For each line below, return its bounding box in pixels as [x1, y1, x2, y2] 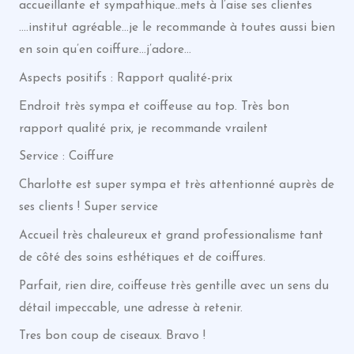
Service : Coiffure [18, 150, 114, 164]
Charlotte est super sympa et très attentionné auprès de [18, 179, 334, 191]
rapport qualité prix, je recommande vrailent [18, 122, 268, 135]
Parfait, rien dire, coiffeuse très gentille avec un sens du [18, 279, 329, 292]
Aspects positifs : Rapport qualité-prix [18, 71, 232, 85]
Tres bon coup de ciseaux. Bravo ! [18, 330, 205, 343]
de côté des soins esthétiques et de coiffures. [18, 250, 265, 264]
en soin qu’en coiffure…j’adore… [18, 43, 191, 56]
